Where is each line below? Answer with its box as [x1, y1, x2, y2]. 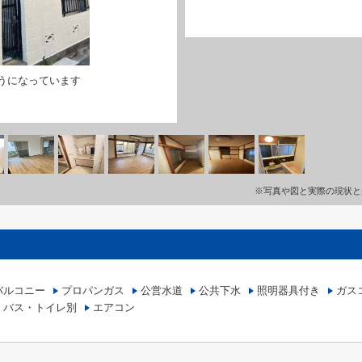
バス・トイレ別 [3, 301, 77, 314]
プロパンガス [61, 284, 124, 297]
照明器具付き [257, 284, 320, 297]
